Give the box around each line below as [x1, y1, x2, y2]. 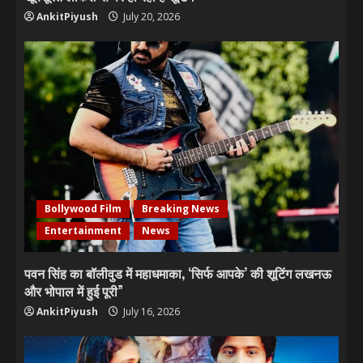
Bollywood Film [45, 202, 122, 216]
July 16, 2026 [121, 305, 180, 318]
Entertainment [45, 224, 122, 237]
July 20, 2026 [121, 10, 180, 23]
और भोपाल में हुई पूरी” [24, 281, 123, 301]
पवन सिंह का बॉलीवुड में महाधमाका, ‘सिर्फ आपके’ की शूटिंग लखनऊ [24, 263, 331, 283]
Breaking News [142, 202, 220, 216]
